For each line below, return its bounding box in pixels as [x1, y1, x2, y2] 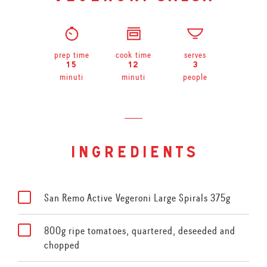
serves [184, 49, 207, 61]
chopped [44, 238, 80, 252]
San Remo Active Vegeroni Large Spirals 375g [44, 191, 231, 205]
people [182, 72, 208, 83]
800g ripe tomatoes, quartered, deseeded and [44, 223, 236, 237]
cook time [116, 49, 151, 61]
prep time [54, 49, 90, 61]
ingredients [69, 145, 198, 163]
